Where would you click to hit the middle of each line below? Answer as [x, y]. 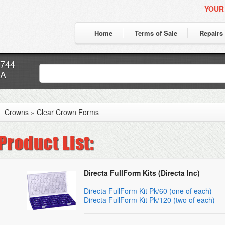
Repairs [211, 33]
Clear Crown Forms [68, 112]
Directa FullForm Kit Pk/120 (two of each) [150, 200]
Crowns [17, 112]
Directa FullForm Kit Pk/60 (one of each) [148, 191]
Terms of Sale [156, 33]
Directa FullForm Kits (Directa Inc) [142, 173]
